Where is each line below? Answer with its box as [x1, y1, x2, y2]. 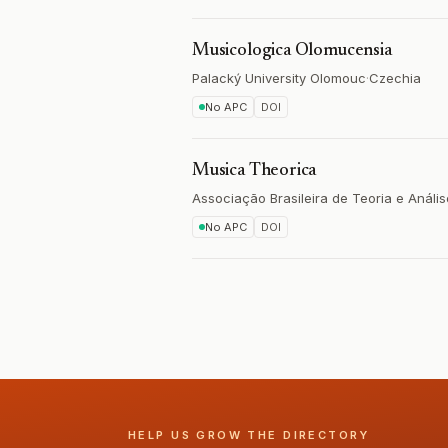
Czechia [369, 70, 421, 86]
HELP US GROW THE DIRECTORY [128, 428, 370, 442]
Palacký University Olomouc [192, 70, 366, 86]
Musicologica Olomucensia [192, 42, 392, 60]
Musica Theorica [192, 162, 317, 180]
